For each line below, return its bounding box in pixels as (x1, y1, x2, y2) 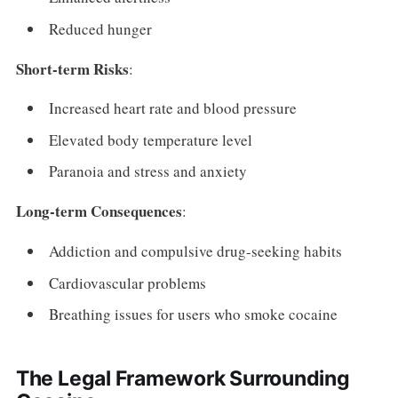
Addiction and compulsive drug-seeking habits (49, 241, 343, 262)
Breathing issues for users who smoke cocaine (49, 304, 338, 325)
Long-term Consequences (15, 200, 182, 223)
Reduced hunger (49, 18, 153, 39)
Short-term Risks (15, 57, 129, 80)
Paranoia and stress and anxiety (49, 161, 248, 182)
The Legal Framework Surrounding (15, 366, 350, 392)
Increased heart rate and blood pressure (49, 98, 298, 119)
